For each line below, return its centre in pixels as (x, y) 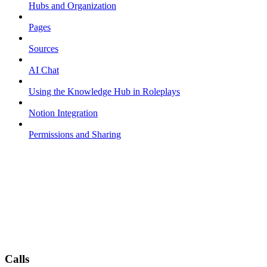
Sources (44, 49)
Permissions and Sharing (75, 135)
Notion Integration (63, 113)
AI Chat (44, 70)
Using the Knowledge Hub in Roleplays (104, 92)
